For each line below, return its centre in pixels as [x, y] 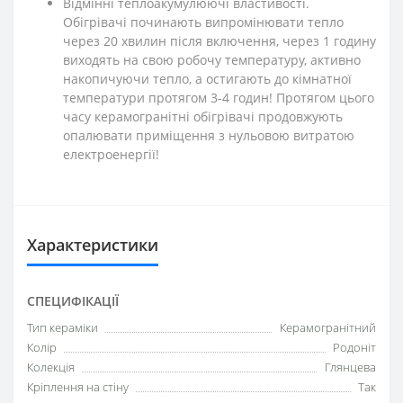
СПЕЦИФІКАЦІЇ [73, 300]
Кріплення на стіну [78, 386]
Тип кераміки [63, 327]
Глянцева [350, 367]
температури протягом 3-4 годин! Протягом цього [219, 97]
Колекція [51, 367]
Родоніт [354, 347]
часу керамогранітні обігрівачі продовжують [203, 116]
